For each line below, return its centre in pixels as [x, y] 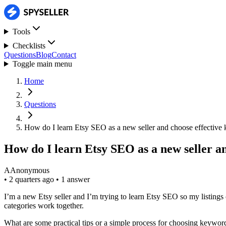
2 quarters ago [33, 179]
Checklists [29, 46]
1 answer [75, 179]
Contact [64, 55]
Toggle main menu [42, 64]
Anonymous [30, 170]
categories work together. [44, 205]
